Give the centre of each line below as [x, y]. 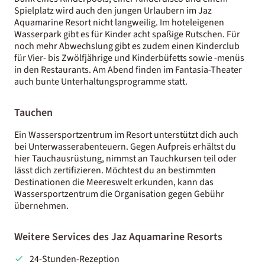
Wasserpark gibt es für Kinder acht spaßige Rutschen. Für [127, 34]
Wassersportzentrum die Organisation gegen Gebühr [119, 194]
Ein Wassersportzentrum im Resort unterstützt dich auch [126, 135]
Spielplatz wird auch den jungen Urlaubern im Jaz [113, 10]
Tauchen [33, 112]
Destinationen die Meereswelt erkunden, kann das [114, 182]
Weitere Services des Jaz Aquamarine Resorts [118, 237]
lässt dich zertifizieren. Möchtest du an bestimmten [115, 170]
